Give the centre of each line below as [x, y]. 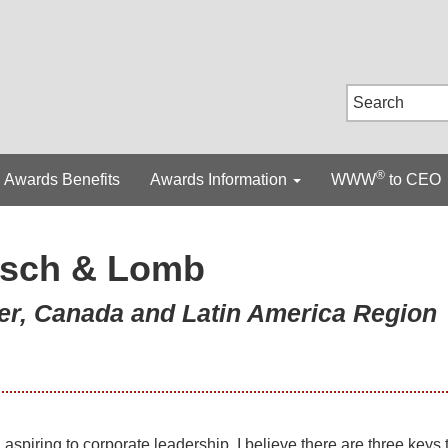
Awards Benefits [62, 180]
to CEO [413, 180]
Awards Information [220, 180]
